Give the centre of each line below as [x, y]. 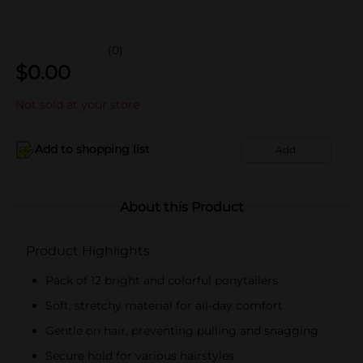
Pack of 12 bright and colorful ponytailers [162, 280]
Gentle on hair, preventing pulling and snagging [182, 330]
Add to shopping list [92, 149]
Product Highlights [88, 250]
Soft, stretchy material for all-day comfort [164, 305]
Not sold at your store [77, 104]
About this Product [181, 207]
